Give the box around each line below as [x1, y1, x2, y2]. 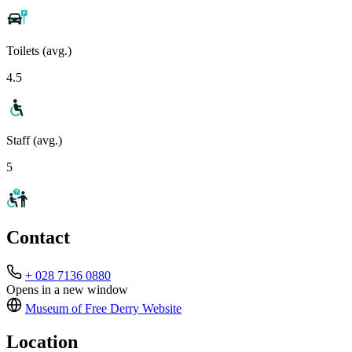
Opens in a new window [6, 283, 128, 297]
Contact [6, 227, 70, 248]
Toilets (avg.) [6, 43, 71, 57]
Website [139, 302, 181, 316]
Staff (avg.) [6, 133, 62, 147]
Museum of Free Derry [25, 302, 139, 316]
